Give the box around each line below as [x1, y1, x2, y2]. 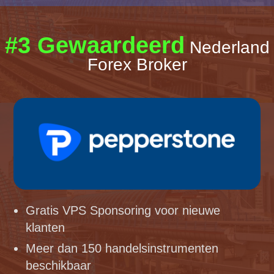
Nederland [184, 37, 270, 57]
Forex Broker [87, 54, 187, 74]
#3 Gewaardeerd [4, 32, 185, 58]
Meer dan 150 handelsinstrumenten [26, 242, 219, 256]
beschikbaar [26, 259, 92, 273]
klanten [26, 221, 65, 235]
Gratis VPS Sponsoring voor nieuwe [26, 204, 221, 218]
